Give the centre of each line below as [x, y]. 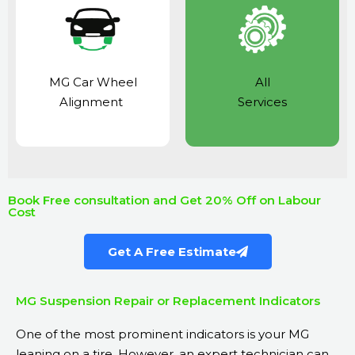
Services [262, 102]
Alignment [93, 102]
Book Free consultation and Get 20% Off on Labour [164, 200]
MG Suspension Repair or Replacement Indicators [168, 301]
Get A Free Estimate [172, 252]
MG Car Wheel [93, 82]
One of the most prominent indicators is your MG [162, 334]
